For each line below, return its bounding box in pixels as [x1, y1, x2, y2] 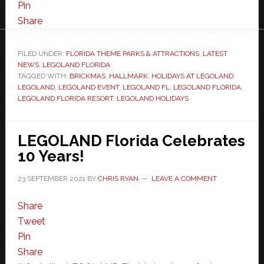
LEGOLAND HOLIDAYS [116, 94, 189, 103]
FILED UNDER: [17, 49, 66, 58]
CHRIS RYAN [97, 174, 138, 183]
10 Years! [17, 147, 84, 165]
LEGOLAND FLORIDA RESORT [17, 94, 113, 103]
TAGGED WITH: [17, 71, 70, 80]
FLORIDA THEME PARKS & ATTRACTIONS [65, 49, 199, 58]
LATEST [202, 49, 227, 58]
